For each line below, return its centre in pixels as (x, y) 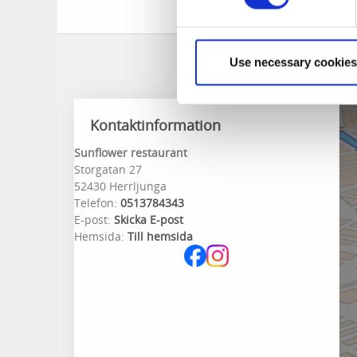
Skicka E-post (149, 220)
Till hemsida (160, 236)
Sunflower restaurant (131, 153)
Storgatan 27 (108, 169)
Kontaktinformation (155, 125)
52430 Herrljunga (120, 186)
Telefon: (96, 203)
